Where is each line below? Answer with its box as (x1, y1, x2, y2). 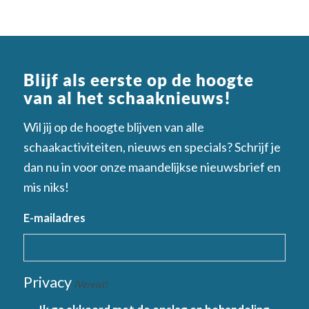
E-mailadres (23, 211, 86, 226)
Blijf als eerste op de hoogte (23, 69, 254, 90)
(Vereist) (74, 279, 108, 290)
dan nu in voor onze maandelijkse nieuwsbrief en (23, 159, 281, 175)
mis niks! (23, 179, 69, 195)
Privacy (23, 273, 72, 292)
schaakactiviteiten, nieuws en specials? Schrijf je (23, 139, 281, 155)
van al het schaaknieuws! (23, 87, 231, 108)
